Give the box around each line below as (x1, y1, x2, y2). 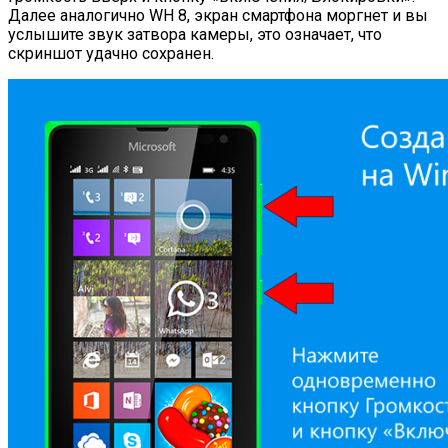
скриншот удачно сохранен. (8, 43, 214, 63)
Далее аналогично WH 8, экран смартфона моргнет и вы (8, 5, 428, 25)
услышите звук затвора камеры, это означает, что (8, 24, 382, 44)
